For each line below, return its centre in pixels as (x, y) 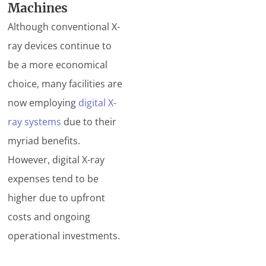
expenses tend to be (53, 179)
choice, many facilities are (65, 84)
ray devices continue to (60, 46)
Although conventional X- (64, 27)
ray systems (35, 122)
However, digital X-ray (56, 160)
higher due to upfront (57, 198)
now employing (43, 103)
